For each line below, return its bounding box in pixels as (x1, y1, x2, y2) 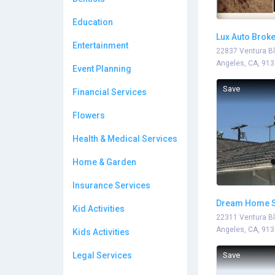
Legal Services (72, 250, 132, 260)
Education (72, 17, 113, 27)
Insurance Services (72, 180, 150, 190)
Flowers (72, 110, 105, 120)
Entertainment (72, 41, 128, 50)
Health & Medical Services (72, 134, 177, 144)
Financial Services (72, 87, 147, 97)
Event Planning (72, 64, 131, 74)
